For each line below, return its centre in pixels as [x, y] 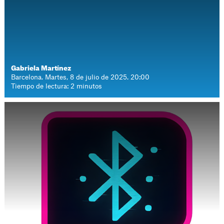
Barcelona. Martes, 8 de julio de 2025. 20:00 [80, 77]
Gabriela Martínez [41, 68]
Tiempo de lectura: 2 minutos [57, 86]
